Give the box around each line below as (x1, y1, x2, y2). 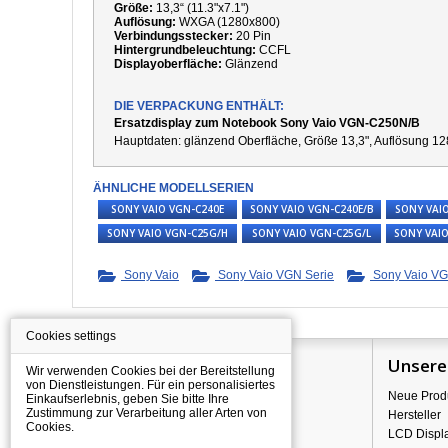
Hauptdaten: (114, 134, 184, 148)
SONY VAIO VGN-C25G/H (107, 226, 228, 240)
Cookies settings (26, 329, 116, 343)
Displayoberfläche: (114, 57, 222, 71)
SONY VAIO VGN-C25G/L (252, 226, 371, 240)
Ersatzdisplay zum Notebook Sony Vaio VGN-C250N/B (114, 116, 420, 130)
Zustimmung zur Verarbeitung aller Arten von (26, 406, 267, 420)
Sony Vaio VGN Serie (215, 268, 334, 282)
